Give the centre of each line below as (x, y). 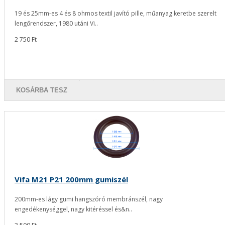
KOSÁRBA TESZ (42, 90)
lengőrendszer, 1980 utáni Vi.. (56, 24)
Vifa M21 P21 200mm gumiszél (71, 180)
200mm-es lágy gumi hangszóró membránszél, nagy (89, 199)
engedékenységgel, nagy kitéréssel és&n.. (73, 209)
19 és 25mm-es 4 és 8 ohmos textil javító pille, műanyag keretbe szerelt (116, 14)
